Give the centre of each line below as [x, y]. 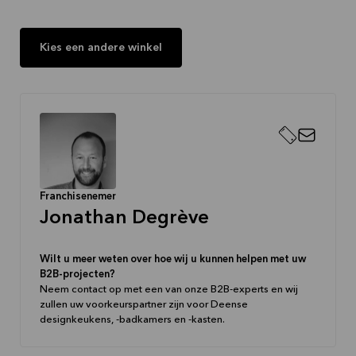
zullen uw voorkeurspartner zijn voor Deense [144, 304]
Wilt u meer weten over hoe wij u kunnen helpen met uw [173, 259]
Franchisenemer [78, 196]
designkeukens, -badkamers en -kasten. [132, 319]
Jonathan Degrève [124, 218]
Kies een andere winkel [101, 47]
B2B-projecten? [77, 274]
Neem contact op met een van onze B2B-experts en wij [169, 289]
